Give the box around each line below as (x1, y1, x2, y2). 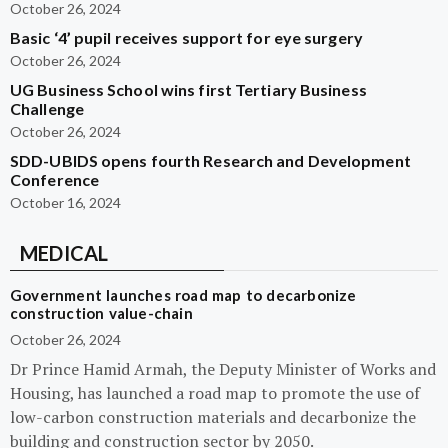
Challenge (10, 99, 84, 118)
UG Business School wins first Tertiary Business (10, 80, 367, 99)
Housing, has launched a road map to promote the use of (10, 382, 420, 404)
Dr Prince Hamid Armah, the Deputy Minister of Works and (10, 358, 436, 380)
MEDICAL (20, 241, 109, 265)
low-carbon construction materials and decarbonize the (10, 406, 416, 428)
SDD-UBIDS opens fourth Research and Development (10, 151, 411, 170)
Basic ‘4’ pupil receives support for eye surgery (10, 28, 363, 47)
